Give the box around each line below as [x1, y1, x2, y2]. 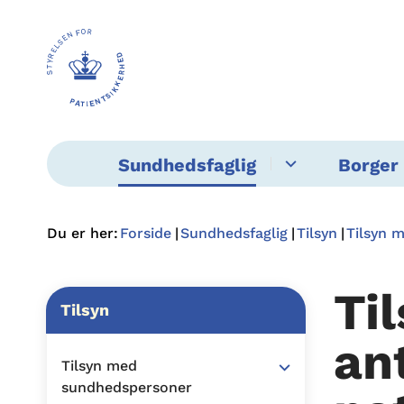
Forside [120, 225, 171, 242]
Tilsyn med [61, 357, 137, 374]
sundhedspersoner [61, 379, 192, 396]
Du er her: [47, 225, 118, 242]
